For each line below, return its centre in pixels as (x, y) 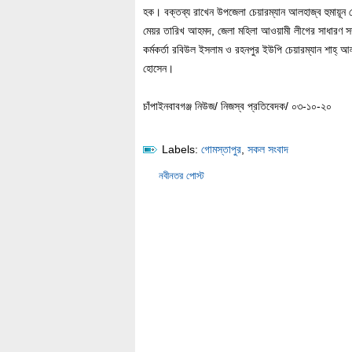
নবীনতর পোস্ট (181, 176)
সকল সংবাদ (268, 149)
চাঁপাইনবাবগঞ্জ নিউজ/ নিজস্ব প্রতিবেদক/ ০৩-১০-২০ (237, 106)
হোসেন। (158, 68)
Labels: (180, 149)
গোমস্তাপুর (221, 149)
